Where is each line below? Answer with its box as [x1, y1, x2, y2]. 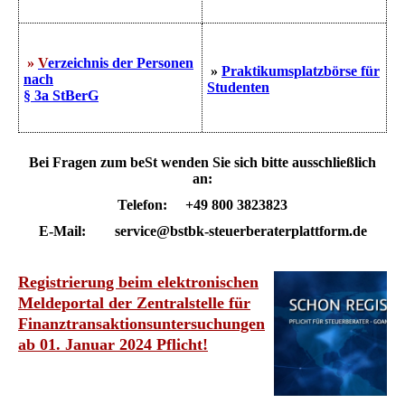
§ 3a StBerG [24, 87, 99, 103]
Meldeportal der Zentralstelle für [18, 294, 250, 313]
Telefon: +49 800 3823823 [118, 196, 287, 212]
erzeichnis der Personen [48, 54, 193, 71]
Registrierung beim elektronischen [18, 273, 259, 292]
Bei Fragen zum [29, 154, 130, 170]
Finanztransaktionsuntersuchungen [18, 315, 265, 334]
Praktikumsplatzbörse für [221, 62, 380, 79]
